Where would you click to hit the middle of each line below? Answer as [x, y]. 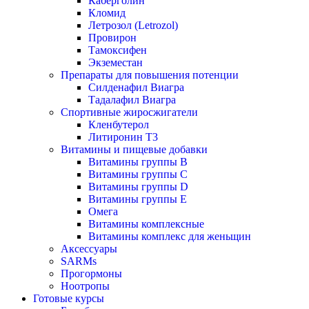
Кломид [107, 13]
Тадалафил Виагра [132, 100]
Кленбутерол [119, 124]
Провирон [112, 38]
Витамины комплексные [146, 224]
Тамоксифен [118, 50]
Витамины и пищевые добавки [134, 149]
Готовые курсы [69, 298]
